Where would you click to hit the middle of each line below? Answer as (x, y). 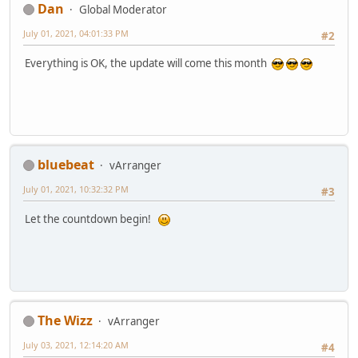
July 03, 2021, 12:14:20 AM (76, 344)
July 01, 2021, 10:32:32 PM (76, 189)
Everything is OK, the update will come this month (148, 64)
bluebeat (66, 164)
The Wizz (65, 320)
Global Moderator (123, 9)
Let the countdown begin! (91, 219)
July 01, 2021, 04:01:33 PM (76, 33)
